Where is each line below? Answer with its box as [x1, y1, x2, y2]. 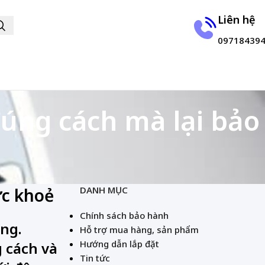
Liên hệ [218, 12, 256, 27]
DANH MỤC [79, 184, 128, 196]
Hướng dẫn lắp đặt [79, 238, 159, 250]
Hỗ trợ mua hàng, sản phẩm [79, 224, 199, 236]
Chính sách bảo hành [79, 209, 169, 222]
